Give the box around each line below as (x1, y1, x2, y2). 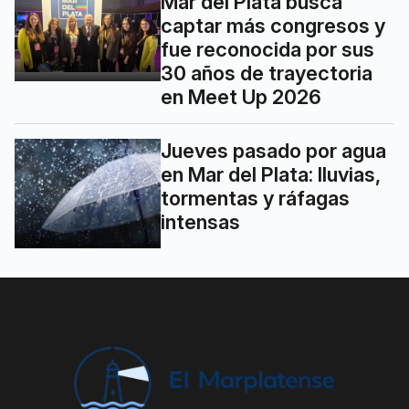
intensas (161, 210, 240, 235)
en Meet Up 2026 (161, 85, 321, 110)
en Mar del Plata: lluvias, (161, 163, 381, 187)
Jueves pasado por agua (161, 139, 386, 163)
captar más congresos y (161, 14, 385, 38)
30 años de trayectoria (161, 61, 372, 86)
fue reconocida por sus (161, 37, 374, 62)
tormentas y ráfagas (161, 186, 350, 211)
